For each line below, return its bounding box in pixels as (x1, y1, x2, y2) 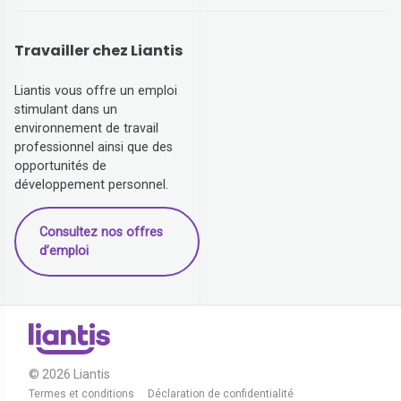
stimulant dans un (14, 102, 117, 118)
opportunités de (14, 158, 107, 175)
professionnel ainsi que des (14, 140, 173, 156)
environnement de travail (14, 121, 158, 137)
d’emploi (38, 243, 89, 260)
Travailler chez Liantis (14, 39, 183, 61)
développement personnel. (14, 177, 168, 193)
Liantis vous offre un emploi (14, 83, 177, 99)
